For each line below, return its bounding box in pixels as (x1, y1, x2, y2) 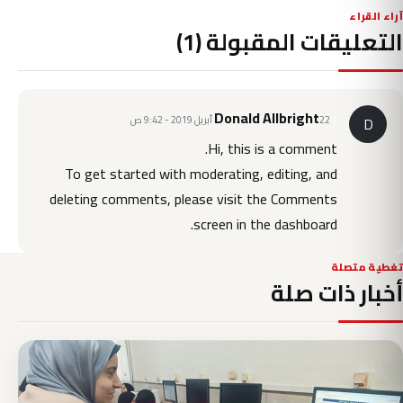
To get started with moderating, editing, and (65, 159, 337, 187)
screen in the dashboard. (193, 210, 337, 237)
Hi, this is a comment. (208, 134, 337, 162)
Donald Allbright (214, 103, 319, 131)
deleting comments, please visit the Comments (49, 184, 337, 212)
